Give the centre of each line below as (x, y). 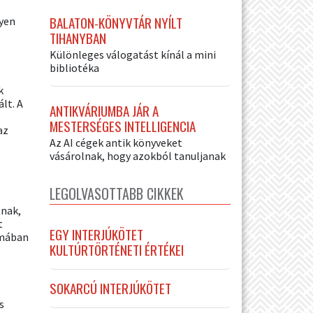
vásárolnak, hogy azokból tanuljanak (138, 155)
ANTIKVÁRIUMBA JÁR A (104, 110)
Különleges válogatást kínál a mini (133, 54)
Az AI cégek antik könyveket (116, 142)
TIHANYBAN (78, 38)
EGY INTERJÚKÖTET (96, 234)
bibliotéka (74, 67)
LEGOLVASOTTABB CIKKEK (117, 193)
